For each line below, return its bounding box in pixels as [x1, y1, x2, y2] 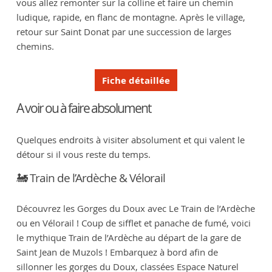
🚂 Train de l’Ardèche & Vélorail [16, 170, 165, 186]
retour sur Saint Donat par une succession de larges [16, 25, 231, 38]
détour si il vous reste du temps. [16, 148, 151, 161]
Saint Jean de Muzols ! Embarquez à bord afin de [16, 246, 218, 259]
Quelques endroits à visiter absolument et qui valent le [16, 134, 245, 146]
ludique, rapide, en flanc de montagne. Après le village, [16, 11, 245, 24]
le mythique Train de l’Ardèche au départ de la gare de [16, 231, 241, 244]
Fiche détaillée [102, 73, 170, 87]
